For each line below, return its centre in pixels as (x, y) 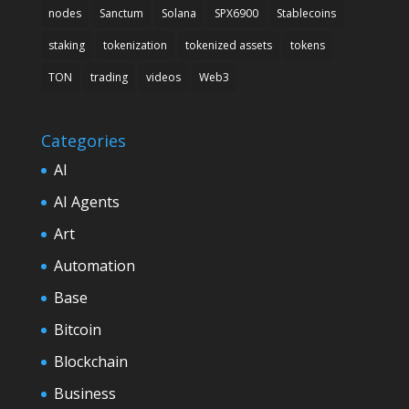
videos (163, 77)
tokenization (135, 45)
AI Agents (86, 202)
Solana (178, 13)
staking (66, 45)
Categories (83, 141)
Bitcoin (77, 330)
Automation (94, 266)
